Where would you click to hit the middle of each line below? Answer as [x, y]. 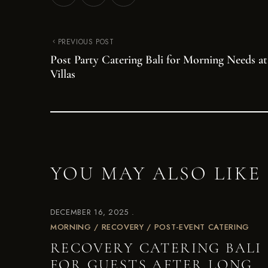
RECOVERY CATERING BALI [156, 248]
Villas [63, 74]
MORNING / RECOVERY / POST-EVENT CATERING [150, 227]
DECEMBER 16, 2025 [90, 212]
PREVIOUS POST [86, 42]
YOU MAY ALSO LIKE [156, 173]
